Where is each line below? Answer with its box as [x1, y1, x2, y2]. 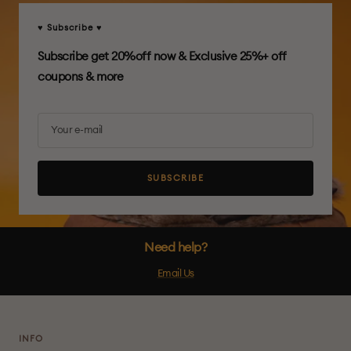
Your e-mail [51, 125, 103, 136]
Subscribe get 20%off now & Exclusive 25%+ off [38, 50, 287, 63]
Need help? [144, 241, 207, 254]
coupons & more [38, 71, 123, 83]
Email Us [157, 268, 194, 279]
